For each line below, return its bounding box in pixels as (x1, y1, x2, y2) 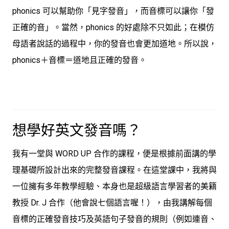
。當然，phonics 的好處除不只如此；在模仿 (53, 22, 214, 33)
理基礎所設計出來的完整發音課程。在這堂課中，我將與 (12, 165, 217, 175)
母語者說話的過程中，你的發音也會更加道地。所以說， (12, 39, 217, 49)
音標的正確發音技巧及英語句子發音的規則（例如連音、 (12, 214, 217, 224)
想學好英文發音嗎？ (12, 122, 141, 140)
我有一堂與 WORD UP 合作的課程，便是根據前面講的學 (12, 149, 216, 159)
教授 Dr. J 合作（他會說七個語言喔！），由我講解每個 (12, 198, 212, 208)
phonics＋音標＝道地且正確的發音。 (12, 55, 147, 65)
